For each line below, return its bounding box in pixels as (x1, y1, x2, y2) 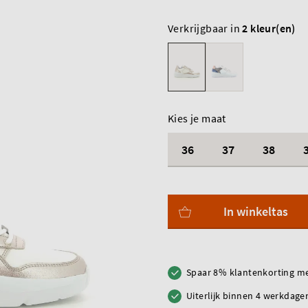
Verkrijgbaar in (168, 21, 243, 35)
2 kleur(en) (242, 21, 296, 35)
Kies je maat (168, 111, 226, 125)
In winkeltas (223, 203, 288, 219)
